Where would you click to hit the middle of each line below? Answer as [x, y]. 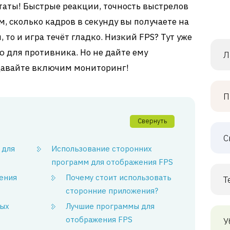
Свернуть [152, 121]
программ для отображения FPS [112, 162]
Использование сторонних [102, 149]
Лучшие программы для [110, 206]
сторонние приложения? [112, 191]
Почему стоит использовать [119, 177]
